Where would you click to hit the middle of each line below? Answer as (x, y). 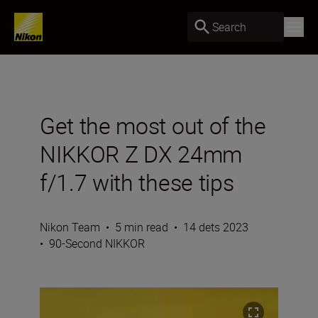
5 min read (142, 227)
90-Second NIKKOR (97, 243)
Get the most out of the (153, 125)
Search (229, 27)
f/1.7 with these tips (137, 182)
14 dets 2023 (216, 227)
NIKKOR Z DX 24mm (141, 154)
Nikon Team (70, 227)
